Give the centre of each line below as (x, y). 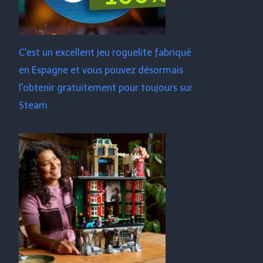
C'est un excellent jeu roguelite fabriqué (105, 53)
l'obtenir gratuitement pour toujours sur (106, 88)
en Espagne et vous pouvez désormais (101, 70)
